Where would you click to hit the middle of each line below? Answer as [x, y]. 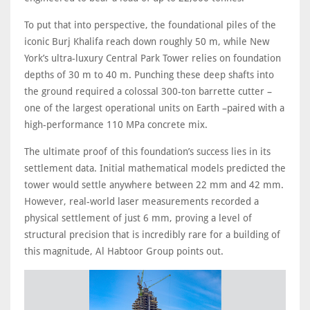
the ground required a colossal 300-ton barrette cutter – [148, 91]
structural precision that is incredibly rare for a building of [152, 234]
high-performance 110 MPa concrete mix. [116, 124]
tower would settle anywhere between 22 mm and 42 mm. [154, 184]
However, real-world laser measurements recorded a [142, 201]
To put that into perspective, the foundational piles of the [150, 25]
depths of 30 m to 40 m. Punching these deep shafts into [149, 74]
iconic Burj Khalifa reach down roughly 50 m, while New [147, 41]
